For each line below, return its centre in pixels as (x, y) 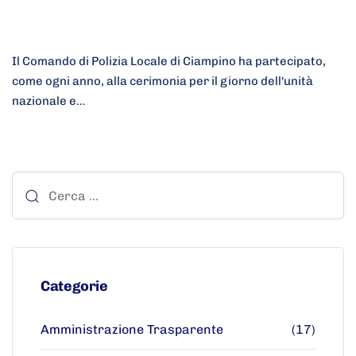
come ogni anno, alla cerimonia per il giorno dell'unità (163, 81)
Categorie (74, 286)
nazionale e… (48, 101)
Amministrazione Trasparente (132, 330)
